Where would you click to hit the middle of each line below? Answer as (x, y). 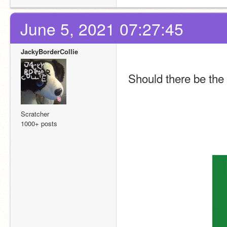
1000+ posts (39, 124)
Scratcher (35, 114)
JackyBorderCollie (49, 52)
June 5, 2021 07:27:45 (102, 29)
